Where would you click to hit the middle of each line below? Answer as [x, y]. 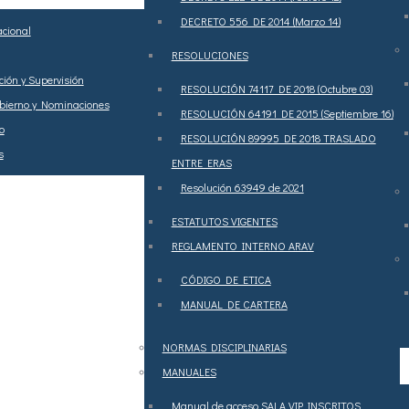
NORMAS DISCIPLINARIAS [224, 347]
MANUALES [189, 372]
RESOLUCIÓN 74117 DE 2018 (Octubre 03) [276, 89]
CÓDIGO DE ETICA [225, 279]
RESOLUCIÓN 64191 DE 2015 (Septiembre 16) [287, 113]
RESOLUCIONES [210, 55]
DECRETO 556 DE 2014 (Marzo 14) [260, 21]
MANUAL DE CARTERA [234, 304]
